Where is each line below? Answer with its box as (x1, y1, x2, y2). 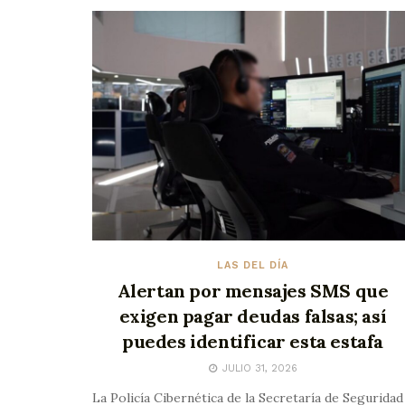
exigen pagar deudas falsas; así (118, 304, 387, 327)
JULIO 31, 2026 (218, 362, 297, 374)
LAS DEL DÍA (217, 259, 288, 271)
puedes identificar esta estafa (121, 329, 383, 353)
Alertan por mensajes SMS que (117, 278, 389, 302)
